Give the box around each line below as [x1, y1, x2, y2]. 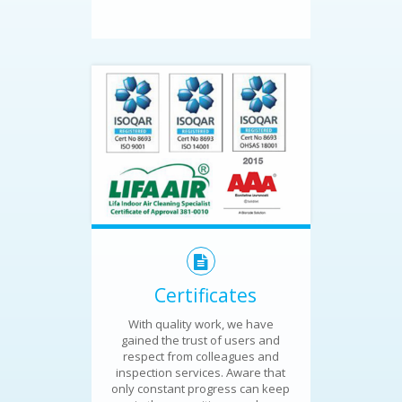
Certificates [153, 282, 257, 308]
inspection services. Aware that [116, 363, 286, 380]
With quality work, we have [127, 315, 274, 332]
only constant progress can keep [111, 380, 291, 397]
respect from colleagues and [122, 347, 279, 364]
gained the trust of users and [121, 331, 281, 348]
